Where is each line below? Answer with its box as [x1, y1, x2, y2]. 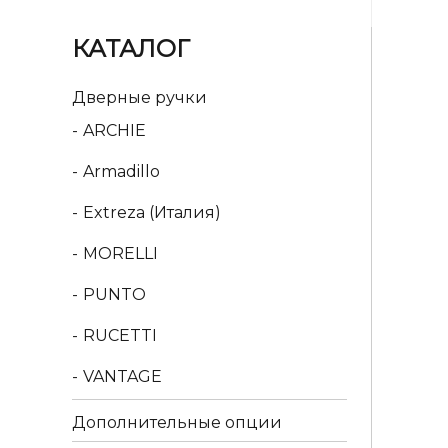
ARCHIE [83, 121, 146, 140]
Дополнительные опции [72, 413, 282, 432]
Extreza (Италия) [83, 203, 221, 222]
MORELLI [83, 244, 158, 263]
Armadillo [83, 162, 160, 181]
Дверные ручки [72, 88, 207, 107]
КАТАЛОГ [72, 34, 190, 63]
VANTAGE [83, 367, 162, 386]
